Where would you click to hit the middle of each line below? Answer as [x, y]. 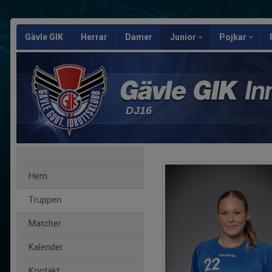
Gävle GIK [44, 37]
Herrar [94, 37]
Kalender [46, 247]
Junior [184, 37]
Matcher [45, 224]
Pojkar [234, 37]
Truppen [45, 200]
